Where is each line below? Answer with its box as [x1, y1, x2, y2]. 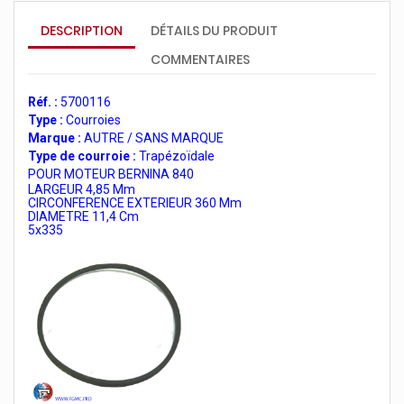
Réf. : [28, 95, 58, 109]
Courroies [63, 113, 121, 127]
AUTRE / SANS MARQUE [81, 131, 224, 145]
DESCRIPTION [41, 22, 123, 40]
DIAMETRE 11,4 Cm [28, 209, 139, 224]
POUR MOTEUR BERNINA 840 [28, 167, 194, 181]
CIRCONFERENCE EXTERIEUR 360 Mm [28, 196, 242, 210]
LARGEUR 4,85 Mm [28, 182, 135, 197]
